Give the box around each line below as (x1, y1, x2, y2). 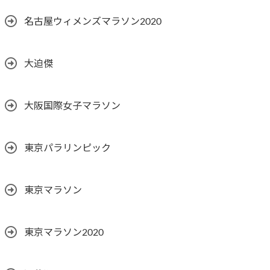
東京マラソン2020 (24, 228, 104, 238)
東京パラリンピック (24, 143, 111, 154)
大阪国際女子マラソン (24, 101, 121, 111)
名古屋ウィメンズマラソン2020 (24, 17, 162, 27)
